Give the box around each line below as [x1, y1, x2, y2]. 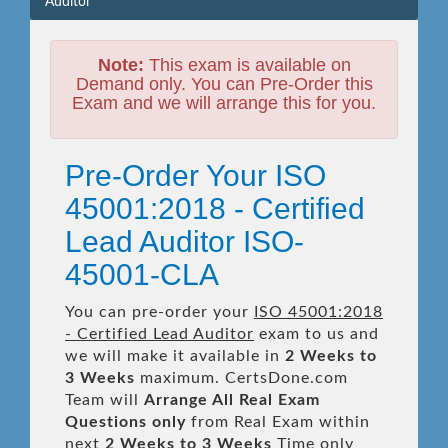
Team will [65, 392, 144, 408]
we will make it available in [65, 348, 285, 364]
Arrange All [144, 392, 234, 408]
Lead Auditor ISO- [65, 225, 304, 258]
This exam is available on [143, 55, 351, 75]
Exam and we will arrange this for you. [72, 93, 376, 113]
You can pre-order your [65, 304, 254, 320]
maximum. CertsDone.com [135, 370, 348, 386]
